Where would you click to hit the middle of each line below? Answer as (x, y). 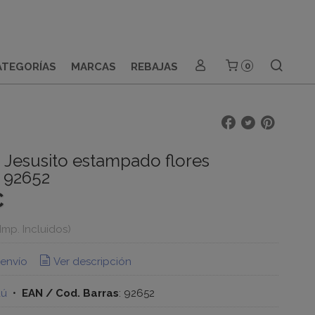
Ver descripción (92, 261)
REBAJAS (154, 67)
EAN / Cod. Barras (70, 293)
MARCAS (93, 67)
